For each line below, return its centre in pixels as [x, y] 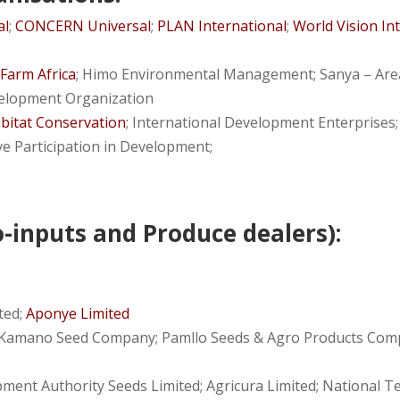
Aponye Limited [78, 313]
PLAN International [222, 25]
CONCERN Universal [83, 25]
